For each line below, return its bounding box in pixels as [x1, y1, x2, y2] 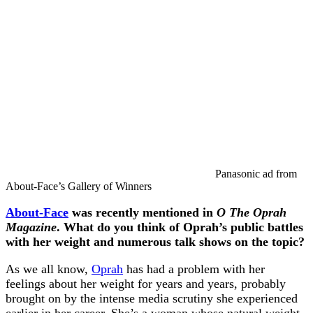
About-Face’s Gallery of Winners [6, 180, 154, 193]
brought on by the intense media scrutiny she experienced [6, 291, 298, 306]
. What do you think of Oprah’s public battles [57, 220, 303, 235]
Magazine [6, 220, 57, 235]
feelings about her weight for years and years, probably [6, 277, 286, 291]
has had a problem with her [123, 262, 265, 277]
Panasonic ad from [215, 168, 297, 180]
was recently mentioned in [68, 205, 217, 220]
